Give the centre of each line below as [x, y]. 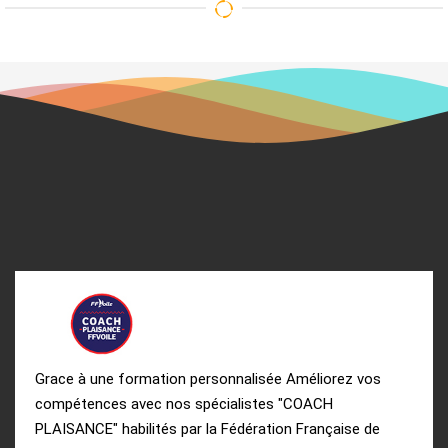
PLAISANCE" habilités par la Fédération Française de [207, 429]
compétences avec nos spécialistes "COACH [184, 404]
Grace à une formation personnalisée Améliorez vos [208, 379]
